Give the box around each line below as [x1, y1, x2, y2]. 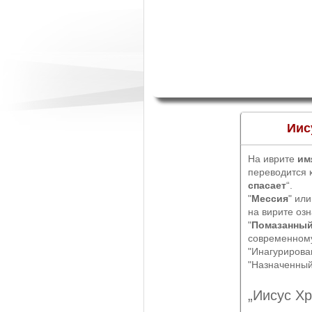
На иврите [248, 153, 297, 165]
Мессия [251, 193, 288, 205]
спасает [248, 180, 286, 192]
